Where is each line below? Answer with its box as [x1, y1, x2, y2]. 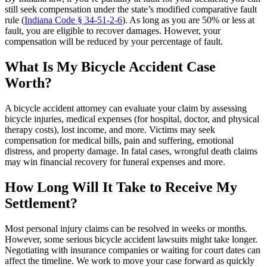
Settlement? [5, 195, 77, 211]
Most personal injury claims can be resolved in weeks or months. [5, 223, 247, 234]
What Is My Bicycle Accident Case [5, 59, 216, 75]
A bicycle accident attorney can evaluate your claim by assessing [5, 103, 247, 113]
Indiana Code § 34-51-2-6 [24, 15, 122, 26]
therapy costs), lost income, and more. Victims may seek [5, 124, 215, 135]
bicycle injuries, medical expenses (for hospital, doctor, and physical [5, 113, 259, 124]
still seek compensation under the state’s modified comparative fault [5, 4, 257, 15]
